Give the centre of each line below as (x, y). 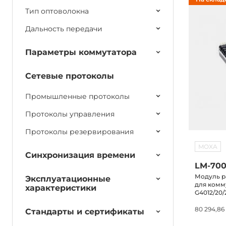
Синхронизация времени (80, 155)
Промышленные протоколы (77, 96)
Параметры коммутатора (81, 52)
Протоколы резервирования (79, 132)
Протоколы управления (70, 114)
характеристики (61, 188)
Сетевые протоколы (70, 76)
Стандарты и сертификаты (85, 212)
